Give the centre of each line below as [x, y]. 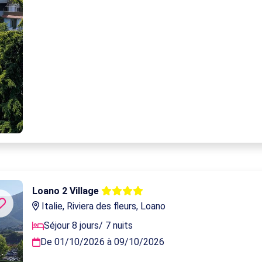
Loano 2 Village [67, 191]
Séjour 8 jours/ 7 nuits [89, 226]
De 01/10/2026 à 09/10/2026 [103, 242]
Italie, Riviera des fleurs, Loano [103, 206]
